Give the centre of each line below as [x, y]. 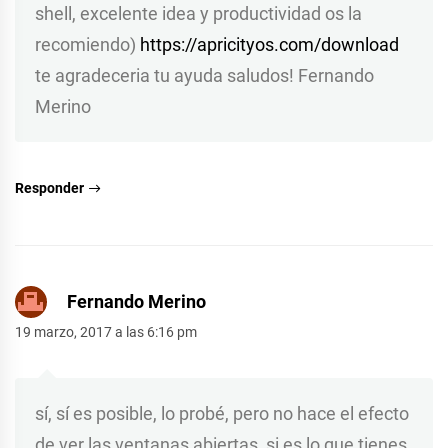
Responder [49, 187]
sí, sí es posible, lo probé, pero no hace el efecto [222, 413]
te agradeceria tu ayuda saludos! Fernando [204, 75]
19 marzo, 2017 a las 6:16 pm [106, 331]
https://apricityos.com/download [269, 44]
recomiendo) [87, 44]
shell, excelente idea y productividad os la [198, 13]
